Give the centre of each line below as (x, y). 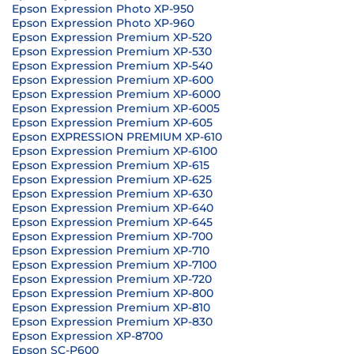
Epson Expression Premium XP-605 (112, 122)
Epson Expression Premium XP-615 (111, 165)
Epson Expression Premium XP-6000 (116, 94)
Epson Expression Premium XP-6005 (116, 108)
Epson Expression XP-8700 (87, 336)
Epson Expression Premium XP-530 (112, 51)
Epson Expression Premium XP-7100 (114, 265)
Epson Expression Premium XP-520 (112, 37)
